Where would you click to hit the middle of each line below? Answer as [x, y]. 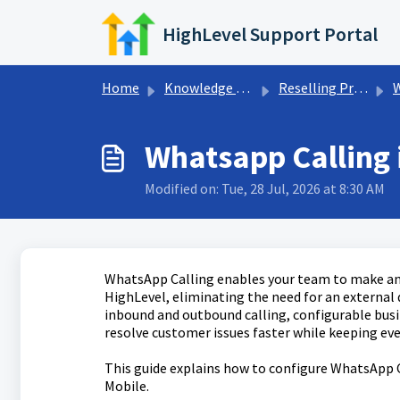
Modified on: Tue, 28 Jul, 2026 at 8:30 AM [265, 188]
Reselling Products [316, 87]
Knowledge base [200, 87]
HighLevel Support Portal [271, 34]
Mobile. [126, 386]
